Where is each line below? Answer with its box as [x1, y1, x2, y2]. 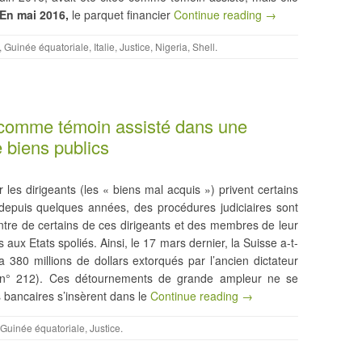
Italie [94, 39, 115, 53]
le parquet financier [69, 6, 174, 23]
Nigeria [155, 39, 187, 53]
